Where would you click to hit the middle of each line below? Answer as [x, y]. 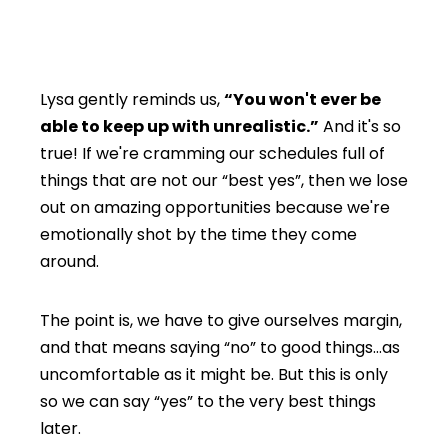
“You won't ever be [302, 99]
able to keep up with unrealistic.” [179, 126]
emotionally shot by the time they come [198, 234]
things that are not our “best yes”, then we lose [224, 180]
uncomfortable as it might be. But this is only [214, 374]
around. [69, 261]
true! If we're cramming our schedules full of [212, 153]
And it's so [360, 126]
